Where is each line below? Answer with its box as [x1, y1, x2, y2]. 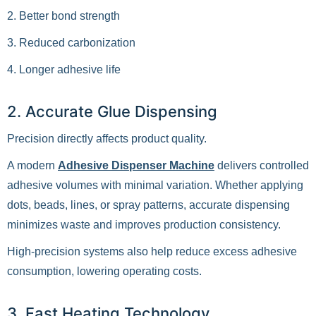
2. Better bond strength [7, 10, 120, 22]
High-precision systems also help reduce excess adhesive [7, 245, 297, 257]
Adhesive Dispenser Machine [58, 159, 214, 171]
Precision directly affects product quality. [7, 133, 207, 145]
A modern [7, 159, 58, 171]
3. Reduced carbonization [7, 37, 135, 49]
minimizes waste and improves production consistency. [7, 219, 281, 231]
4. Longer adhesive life [7, 63, 121, 75]
